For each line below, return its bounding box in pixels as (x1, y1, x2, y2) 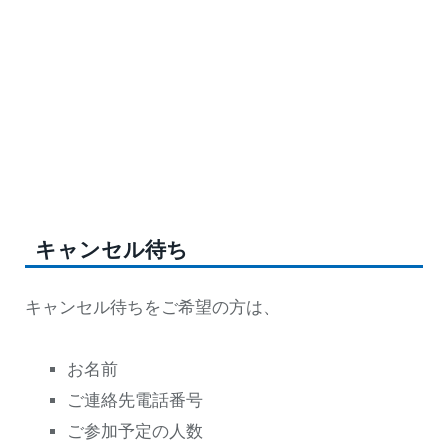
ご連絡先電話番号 (67, 390, 203, 410)
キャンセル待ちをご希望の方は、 (25, 297, 280, 317)
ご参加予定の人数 (67, 421, 203, 441)
